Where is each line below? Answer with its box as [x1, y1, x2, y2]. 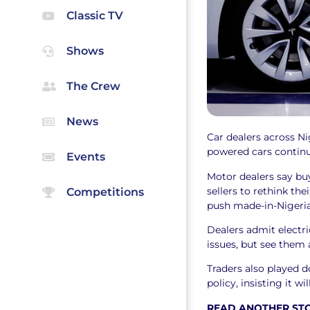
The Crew [66, 79, 120, 93]
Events [66, 149, 105, 163]
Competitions [66, 185, 144, 199]
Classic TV [66, 8, 123, 22]
